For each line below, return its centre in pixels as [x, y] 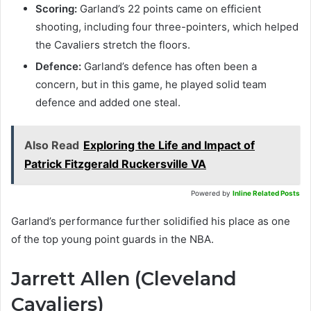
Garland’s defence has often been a [169, 67]
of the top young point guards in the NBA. [112, 239]
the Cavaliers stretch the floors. [113, 45]
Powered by [211, 193]
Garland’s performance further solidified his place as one [151, 221]
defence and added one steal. [108, 103]
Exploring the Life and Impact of [169, 145]
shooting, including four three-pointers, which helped [167, 27]
